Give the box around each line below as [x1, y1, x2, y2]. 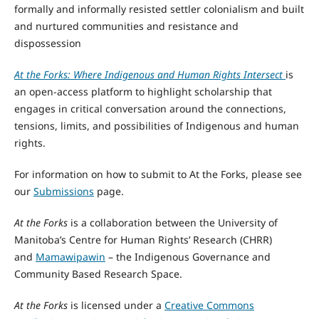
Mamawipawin [35, 250, 105, 263]
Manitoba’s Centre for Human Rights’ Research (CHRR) [14, 233, 272, 246]
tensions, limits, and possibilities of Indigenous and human [14, 118, 299, 132]
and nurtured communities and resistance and [14, 19, 239, 33]
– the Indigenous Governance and [105, 250, 271, 263]
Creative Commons [164, 298, 254, 313]
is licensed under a [67, 298, 164, 313]
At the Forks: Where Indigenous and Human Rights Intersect [14, 67, 283, 81]
